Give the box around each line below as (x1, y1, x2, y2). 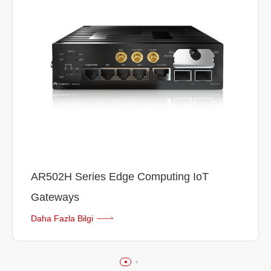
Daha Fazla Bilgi (31, 214, 93, 224)
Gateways (31, 191, 79, 204)
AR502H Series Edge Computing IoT (31, 171, 209, 183)
